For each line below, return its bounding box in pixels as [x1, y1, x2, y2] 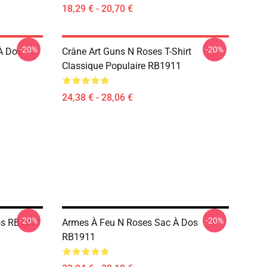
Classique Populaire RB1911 [62, 60, 181, 72]
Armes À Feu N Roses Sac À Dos [62, 217, 198, 228]
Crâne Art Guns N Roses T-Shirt [62, 46, 191, 57]
